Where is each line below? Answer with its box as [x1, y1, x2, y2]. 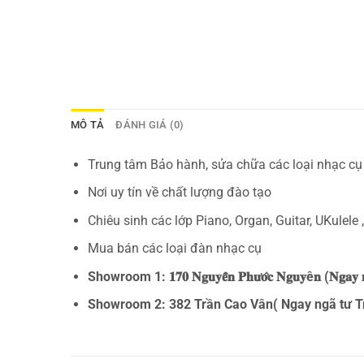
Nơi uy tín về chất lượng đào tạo [87, 184, 271, 201]
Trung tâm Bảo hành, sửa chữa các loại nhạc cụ [87, 156, 362, 172]
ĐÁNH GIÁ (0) [115, 118, 184, 131]
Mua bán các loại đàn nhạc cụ [87, 240, 262, 257]
